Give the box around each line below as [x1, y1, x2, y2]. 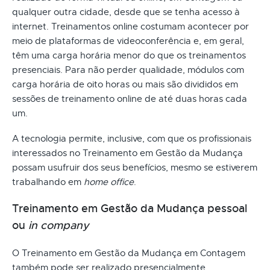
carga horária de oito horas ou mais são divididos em [12, 78, 238, 90]
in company [28, 218, 89, 232]
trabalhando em [12, 176, 84, 187]
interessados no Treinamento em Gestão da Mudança [12, 147, 243, 159]
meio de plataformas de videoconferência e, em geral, [12, 35, 244, 46]
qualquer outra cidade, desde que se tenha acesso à [12, 6, 240, 17]
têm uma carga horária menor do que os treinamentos [12, 49, 246, 61]
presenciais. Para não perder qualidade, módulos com [12, 64, 244, 75]
